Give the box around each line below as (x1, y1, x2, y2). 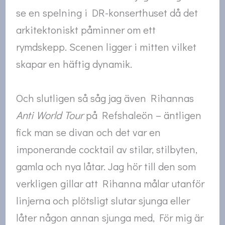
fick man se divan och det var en (16, 125, 161, 139)
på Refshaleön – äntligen (83, 107, 202, 122)
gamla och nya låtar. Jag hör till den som (16, 159, 196, 173)
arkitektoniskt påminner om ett (16, 23, 156, 37)
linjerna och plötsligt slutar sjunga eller (16, 193, 190, 207)
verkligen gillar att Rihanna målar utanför (16, 176, 205, 190)
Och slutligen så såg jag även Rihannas (16, 90, 194, 105)
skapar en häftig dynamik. (16, 57, 133, 71)
